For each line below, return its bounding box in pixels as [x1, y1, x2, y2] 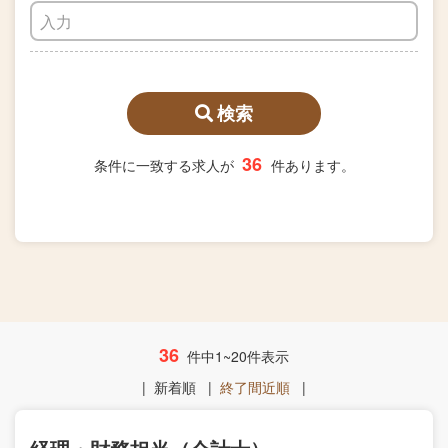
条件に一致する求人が [93, 155, 238, 175]
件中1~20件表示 [183, 346, 289, 366]
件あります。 [270, 155, 355, 175]
